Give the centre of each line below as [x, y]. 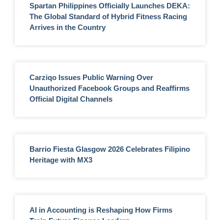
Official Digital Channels [71, 99]
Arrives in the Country [68, 27]
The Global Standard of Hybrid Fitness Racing [108, 16]
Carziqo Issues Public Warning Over [91, 77]
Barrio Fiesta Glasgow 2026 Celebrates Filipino [110, 149]
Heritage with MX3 [61, 160]
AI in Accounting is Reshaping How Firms [101, 210]
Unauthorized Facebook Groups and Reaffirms [110, 88]
